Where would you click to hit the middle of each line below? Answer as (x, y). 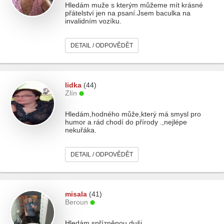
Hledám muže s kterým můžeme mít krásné (134, 5)
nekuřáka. (81, 130)
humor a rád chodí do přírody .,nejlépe (126, 122)
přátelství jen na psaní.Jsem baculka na (128, 13)
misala (76, 194)
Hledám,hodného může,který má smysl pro (133, 114)
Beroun (76, 202)
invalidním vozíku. (93, 21)
